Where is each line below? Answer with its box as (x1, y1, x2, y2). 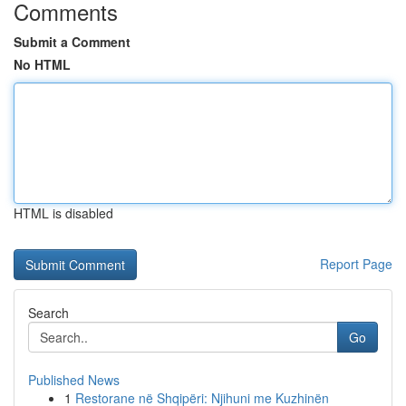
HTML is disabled (14, 204, 113, 222)
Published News (28, 371, 120, 389)
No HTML (14, 55, 71, 73)
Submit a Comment (14, 33, 130, 51)
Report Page (320, 255, 392, 273)
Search (28, 304, 69, 322)
